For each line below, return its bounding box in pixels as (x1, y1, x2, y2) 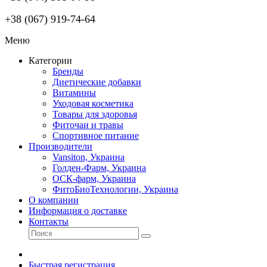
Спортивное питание (52, 131, 139, 141)
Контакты (29, 216, 69, 226)
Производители (29, 141, 92, 151)
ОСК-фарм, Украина (52, 173, 136, 184)
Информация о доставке (29, 206, 127, 216)
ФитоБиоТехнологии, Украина (52, 184, 178, 194)
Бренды (52, 66, 83, 76)
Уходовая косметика (52, 98, 133, 108)
